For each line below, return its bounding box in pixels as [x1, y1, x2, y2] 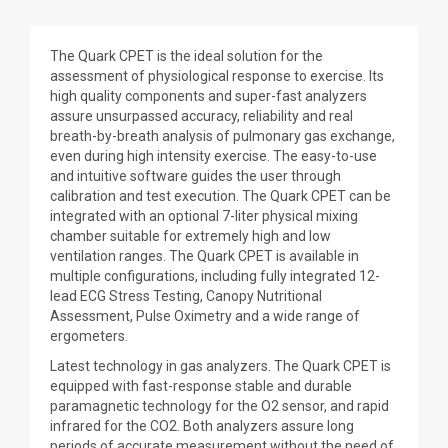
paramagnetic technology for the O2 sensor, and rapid [50, 398, 389, 414]
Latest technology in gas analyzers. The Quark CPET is [50, 358, 391, 374]
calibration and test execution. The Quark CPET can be [50, 188, 391, 204]
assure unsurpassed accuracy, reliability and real [50, 108, 353, 124]
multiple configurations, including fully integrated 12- [50, 268, 380, 284]
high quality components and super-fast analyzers [50, 88, 367, 104]
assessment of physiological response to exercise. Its [50, 68, 384, 84]
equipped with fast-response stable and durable [50, 378, 352, 394]
